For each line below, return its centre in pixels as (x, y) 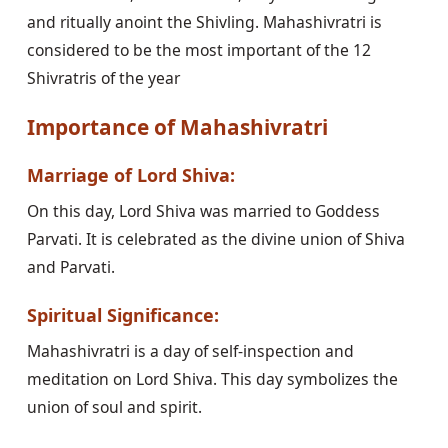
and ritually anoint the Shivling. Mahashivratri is (204, 21)
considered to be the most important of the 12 (198, 49)
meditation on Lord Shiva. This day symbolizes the (212, 379)
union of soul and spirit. (114, 407)
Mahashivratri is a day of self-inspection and (190, 351)
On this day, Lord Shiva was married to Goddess (203, 211)
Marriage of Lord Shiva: (130, 174)
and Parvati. (70, 267)
